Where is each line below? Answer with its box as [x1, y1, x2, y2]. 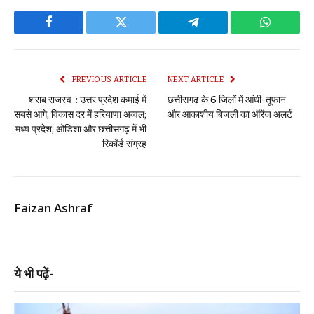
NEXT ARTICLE [168, 74, 226, 84]
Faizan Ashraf [14, 199, 93, 216]
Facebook [48, 26, 97, 39]
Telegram [192, 26, 240, 39]
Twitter [120, 26, 156, 39]
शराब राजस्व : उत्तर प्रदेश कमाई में [29, 93, 146, 106]
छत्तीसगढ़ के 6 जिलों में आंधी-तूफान [168, 93, 286, 106]
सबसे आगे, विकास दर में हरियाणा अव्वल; [14, 108, 146, 121]
